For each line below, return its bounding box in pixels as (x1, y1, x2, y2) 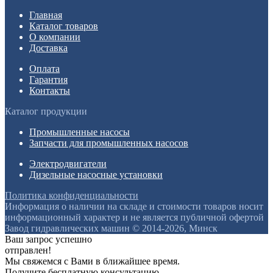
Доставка (29, 42, 68, 53)
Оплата (29, 63, 60, 74)
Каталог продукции (5, 105, 87, 116)
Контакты (29, 85, 70, 96)
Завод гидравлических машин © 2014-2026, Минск (5, 222, 218, 233)
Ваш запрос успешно (5, 233, 92, 244)
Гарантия (29, 74, 68, 85)
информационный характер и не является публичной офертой (5, 211, 264, 222)
